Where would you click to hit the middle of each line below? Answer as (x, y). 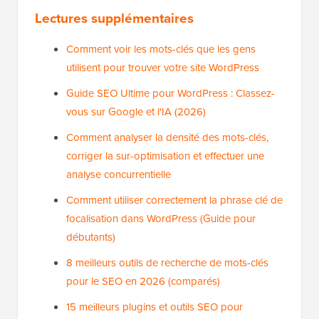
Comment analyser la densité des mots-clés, (167, 138)
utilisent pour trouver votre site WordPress (163, 68)
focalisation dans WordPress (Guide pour (161, 219)
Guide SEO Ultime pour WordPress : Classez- (171, 94)
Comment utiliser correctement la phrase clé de (174, 200)
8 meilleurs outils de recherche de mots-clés (167, 263)
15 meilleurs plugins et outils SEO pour (155, 307)
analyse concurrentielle (119, 175)
